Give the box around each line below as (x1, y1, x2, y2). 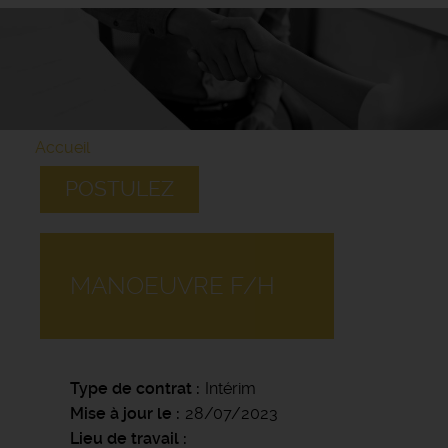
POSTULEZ (65, 176, 174, 201)
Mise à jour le (70, 403, 172, 423)
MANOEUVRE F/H (70, 271, 275, 300)
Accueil (35, 137, 90, 157)
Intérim (205, 378, 256, 398)
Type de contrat (70, 378, 192, 398)
